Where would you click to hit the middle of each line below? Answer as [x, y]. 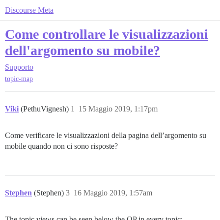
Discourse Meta [29, 10]
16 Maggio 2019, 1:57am [113, 193]
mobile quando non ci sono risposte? [61, 146]
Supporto [19, 67]
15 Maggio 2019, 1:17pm [118, 109]
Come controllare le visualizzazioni [107, 34]
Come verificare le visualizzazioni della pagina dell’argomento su [106, 136]
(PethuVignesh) [46, 109]
